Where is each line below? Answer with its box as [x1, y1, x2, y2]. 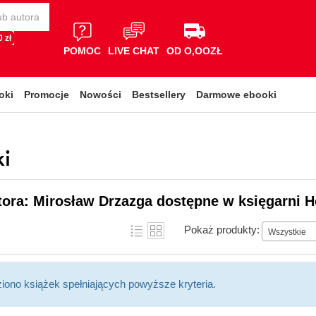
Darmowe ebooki [196, 89, 276, 100]
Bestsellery [132, 89, 186, 100]
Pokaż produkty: [184, 223, 260, 236]
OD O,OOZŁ [166, 44, 223, 56]
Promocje [24, 89, 69, 100]
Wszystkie [268, 226, 306, 237]
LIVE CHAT [108, 44, 159, 56]
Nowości [80, 89, 121, 100]
